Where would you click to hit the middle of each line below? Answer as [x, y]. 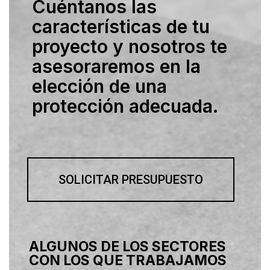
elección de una [99, 86]
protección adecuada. [125, 106]
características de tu [121, 26]
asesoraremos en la [116, 66]
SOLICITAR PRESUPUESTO [131, 179]
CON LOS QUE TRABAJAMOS [128, 260]
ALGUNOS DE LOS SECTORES [127, 246]
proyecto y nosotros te [130, 46]
